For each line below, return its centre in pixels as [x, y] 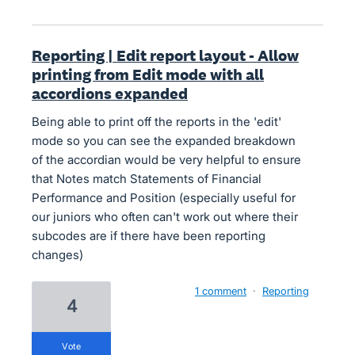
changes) [57, 255]
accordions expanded [110, 94]
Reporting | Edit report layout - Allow [165, 55]
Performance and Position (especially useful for [164, 198]
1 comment [221, 291]
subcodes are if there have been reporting [149, 236]
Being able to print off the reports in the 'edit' [157, 122]
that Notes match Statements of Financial [147, 179]
